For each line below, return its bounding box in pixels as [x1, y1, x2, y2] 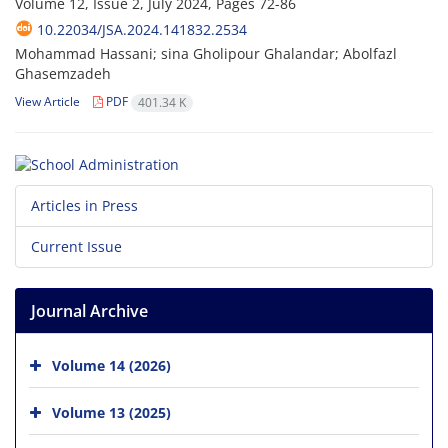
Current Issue [31, 236, 122, 256]
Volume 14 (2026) [52, 355, 171, 375]
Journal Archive [31, 299, 148, 322]
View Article [15, 93, 80, 111]
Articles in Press [31, 195, 138, 215]
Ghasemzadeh [15, 64, 111, 84]
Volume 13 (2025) [52, 402, 171, 422]
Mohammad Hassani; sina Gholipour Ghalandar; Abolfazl [15, 44, 397, 64]
